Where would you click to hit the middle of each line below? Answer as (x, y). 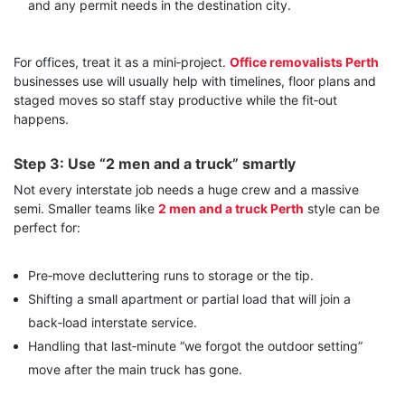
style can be (344, 209)
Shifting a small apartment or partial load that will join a (189, 299)
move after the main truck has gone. (135, 370)
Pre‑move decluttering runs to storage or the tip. (171, 276)
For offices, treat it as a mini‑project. (122, 62)
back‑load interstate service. (113, 323)
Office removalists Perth (304, 62)
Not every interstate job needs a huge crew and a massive (186, 190)
